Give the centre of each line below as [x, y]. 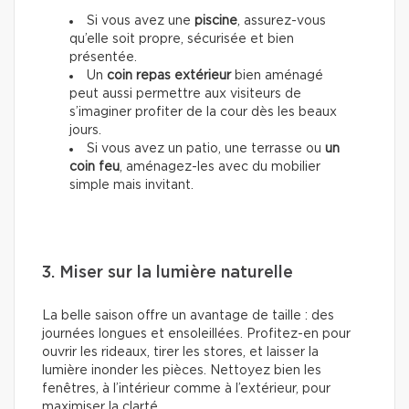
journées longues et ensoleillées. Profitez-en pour [196, 334]
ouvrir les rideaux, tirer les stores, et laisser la [180, 352]
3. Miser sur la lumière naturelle [168, 273]
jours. [85, 130]
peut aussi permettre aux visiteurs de [185, 94]
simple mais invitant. [131, 185]
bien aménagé [277, 75]
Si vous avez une [141, 21]
